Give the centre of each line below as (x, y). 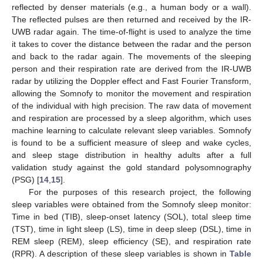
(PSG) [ (26, 180)
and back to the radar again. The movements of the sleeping (131, 57)
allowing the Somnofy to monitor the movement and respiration (131, 94)
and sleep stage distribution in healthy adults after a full (131, 155)
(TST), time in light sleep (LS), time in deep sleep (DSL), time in (131, 229)
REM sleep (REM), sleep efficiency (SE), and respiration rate (131, 242)
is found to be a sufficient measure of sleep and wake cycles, (131, 143)
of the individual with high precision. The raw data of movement (131, 106)
